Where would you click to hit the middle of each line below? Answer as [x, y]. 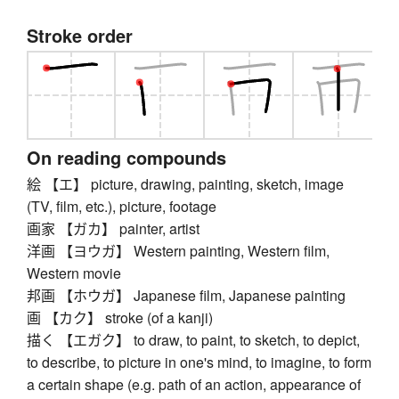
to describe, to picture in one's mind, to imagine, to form [199, 362]
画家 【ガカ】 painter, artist [113, 228]
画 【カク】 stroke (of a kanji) [120, 317]
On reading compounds [126, 157]
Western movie [74, 273]
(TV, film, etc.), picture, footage [122, 206]
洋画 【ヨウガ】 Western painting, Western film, [178, 250]
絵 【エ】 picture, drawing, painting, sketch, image [185, 183]
